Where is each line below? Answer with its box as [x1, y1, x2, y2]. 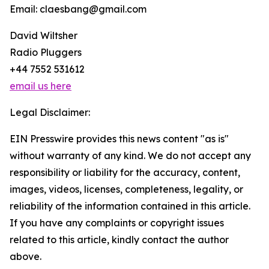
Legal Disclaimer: [10, 106, 90, 119]
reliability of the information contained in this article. [10, 200, 250, 213]
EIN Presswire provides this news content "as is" [10, 133, 229, 145]
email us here [10, 80, 71, 92]
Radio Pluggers [10, 46, 82, 59]
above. [10, 250, 41, 263]
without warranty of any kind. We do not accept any [10, 150, 251, 162]
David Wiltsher [10, 29, 77, 42]
